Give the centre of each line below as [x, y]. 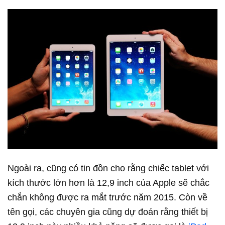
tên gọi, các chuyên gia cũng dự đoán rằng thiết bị [108, 212]
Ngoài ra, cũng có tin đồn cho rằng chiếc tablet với [108, 168]
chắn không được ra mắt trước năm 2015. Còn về [107, 197]
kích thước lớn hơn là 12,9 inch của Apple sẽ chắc [108, 183]
